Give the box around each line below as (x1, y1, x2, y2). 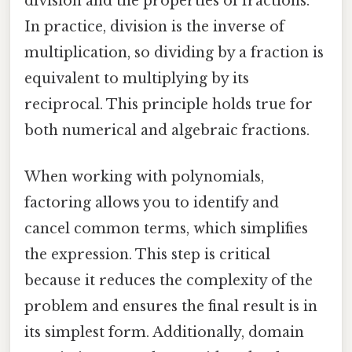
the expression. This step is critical (24, 245, 270, 263)
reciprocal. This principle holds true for (24, 95, 313, 113)
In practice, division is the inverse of (24, 17, 284, 35)
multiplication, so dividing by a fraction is (24, 43, 324, 61)
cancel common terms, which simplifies (24, 219, 308, 237)
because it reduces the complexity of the (24, 271, 313, 289)
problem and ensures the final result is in (24, 297, 317, 315)
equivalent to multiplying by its (24, 69, 249, 87)
